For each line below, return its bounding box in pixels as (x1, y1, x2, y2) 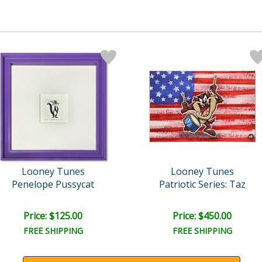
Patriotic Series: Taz (158, 177, 246, 191)
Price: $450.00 (173, 209, 232, 222)
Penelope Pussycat (12, 177, 94, 191)
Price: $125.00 (23, 209, 82, 222)
